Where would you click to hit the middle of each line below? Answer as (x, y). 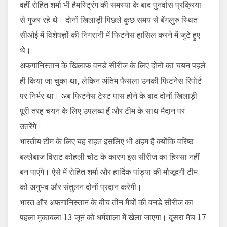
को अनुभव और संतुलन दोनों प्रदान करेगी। (81, 187)
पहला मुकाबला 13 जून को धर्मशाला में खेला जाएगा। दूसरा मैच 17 (113, 217)
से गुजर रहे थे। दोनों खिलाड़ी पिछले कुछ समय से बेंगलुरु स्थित (109, 20)
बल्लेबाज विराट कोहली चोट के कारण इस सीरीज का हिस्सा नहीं (110, 156)
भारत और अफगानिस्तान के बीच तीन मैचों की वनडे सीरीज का (106, 202)
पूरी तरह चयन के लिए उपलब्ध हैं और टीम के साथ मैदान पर (102, 111)
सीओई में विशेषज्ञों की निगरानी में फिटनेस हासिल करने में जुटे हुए (110, 35)
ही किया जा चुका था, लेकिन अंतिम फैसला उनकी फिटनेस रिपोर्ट (111, 80)
